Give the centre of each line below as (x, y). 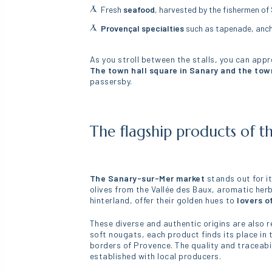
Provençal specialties (143, 28)
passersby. (111, 81)
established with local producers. (155, 256)
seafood (139, 9)
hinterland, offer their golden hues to (162, 200)
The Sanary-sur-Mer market (147, 178)
